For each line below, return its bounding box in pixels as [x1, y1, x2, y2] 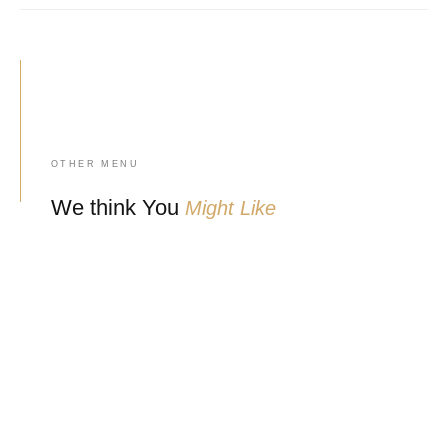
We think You [51, 195, 185, 221]
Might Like [185, 197, 276, 220]
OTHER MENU [51, 159, 139, 170]
